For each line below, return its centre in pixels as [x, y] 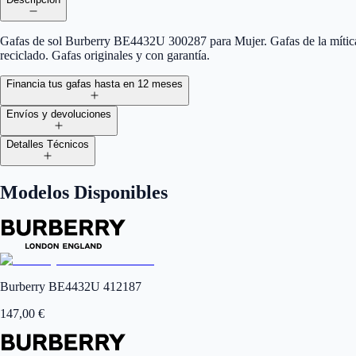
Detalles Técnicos [48, 145]
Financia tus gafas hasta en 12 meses [95, 84]
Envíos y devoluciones [59, 114]
